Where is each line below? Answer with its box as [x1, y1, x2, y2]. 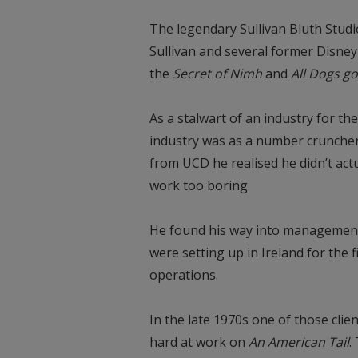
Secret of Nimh [173, 64, 262, 82]
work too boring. [149, 176, 250, 194]
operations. [149, 265, 218, 284]
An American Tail [249, 332, 349, 351]
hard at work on [149, 332, 249, 351]
